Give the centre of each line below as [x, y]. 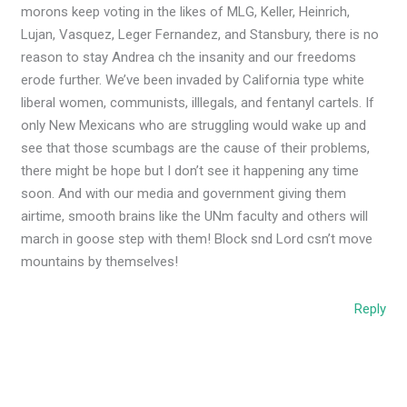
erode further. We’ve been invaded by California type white [193, 80]
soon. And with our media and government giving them [184, 194]
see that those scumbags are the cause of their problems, [196, 149]
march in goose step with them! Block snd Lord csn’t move [197, 239]
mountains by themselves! [100, 262]
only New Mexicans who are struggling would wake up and [194, 126]
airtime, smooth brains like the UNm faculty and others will [195, 217]
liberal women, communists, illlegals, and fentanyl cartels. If [198, 103]
